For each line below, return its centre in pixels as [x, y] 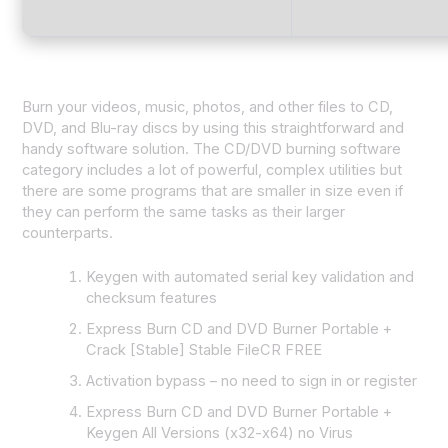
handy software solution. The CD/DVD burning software [212, 148]
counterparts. [68, 232]
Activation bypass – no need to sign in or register [252, 381]
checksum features [152, 298]
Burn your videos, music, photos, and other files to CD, [208, 106]
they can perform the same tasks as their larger [184, 211]
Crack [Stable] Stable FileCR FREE [204, 350]
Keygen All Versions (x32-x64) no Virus [220, 433]
